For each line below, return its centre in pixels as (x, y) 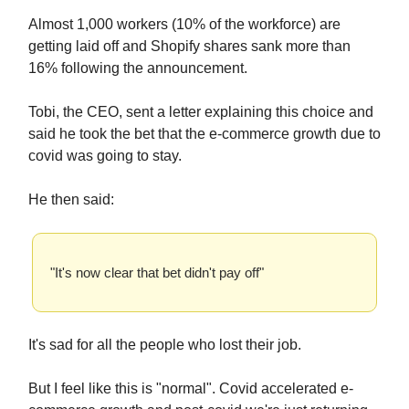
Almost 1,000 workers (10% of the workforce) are (184, 25)
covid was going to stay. (105, 156)
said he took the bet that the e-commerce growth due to (204, 134)
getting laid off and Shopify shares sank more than (189, 47)
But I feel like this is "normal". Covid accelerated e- (191, 389)
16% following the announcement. (138, 68)
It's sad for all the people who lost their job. (165, 345)
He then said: (71, 200)
